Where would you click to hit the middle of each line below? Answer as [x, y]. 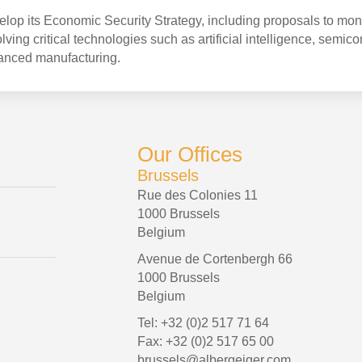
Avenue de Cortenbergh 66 [215, 259]
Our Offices [190, 154]
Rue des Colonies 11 [198, 195]
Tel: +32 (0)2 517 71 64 [203, 322]
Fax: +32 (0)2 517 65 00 [206, 341]
